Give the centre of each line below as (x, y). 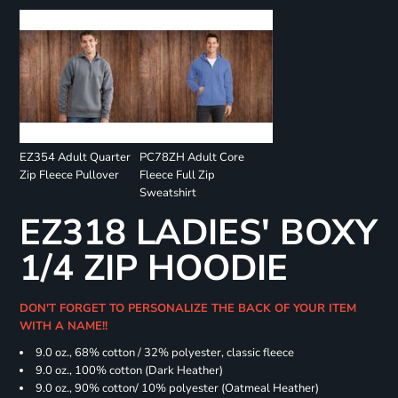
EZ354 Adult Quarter (75, 158)
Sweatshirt (167, 193)
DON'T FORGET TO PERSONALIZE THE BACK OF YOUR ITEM (187, 309)
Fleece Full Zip (177, 175)
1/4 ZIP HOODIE (153, 269)
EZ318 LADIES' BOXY (198, 233)
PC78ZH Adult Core (191, 158)
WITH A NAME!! (65, 326)
